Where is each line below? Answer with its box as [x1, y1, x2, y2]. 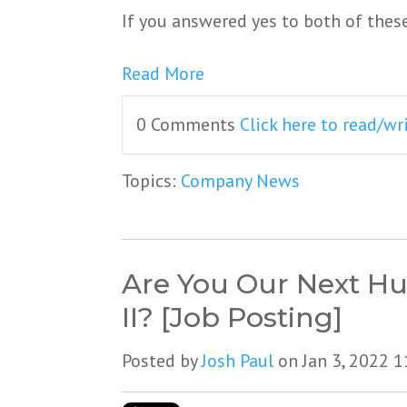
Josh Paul [202, 349, 274, 373]
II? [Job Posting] [122, 301, 343, 335]
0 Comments [136, 113, 241, 137]
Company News [181, 169, 301, 194]
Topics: [122, 169, 182, 194]
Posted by [122, 349, 203, 373]
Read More [122, 62, 205, 86]
